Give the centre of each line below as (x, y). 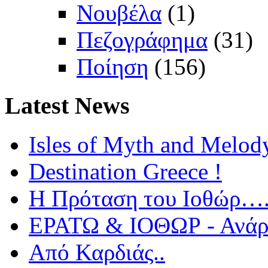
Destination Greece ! (125, 171)
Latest (37, 105)
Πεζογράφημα (142, 40)
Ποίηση (112, 67)
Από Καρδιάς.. (97, 252)
